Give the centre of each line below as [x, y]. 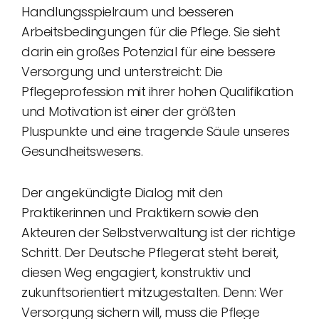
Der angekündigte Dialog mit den [122, 193]
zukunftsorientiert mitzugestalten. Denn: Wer [152, 292]
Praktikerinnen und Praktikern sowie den [140, 213]
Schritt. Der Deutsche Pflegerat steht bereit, [150, 252]
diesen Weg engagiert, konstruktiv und [136, 272]
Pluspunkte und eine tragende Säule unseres [155, 131]
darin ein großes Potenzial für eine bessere [148, 52]
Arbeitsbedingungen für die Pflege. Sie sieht [151, 32]
